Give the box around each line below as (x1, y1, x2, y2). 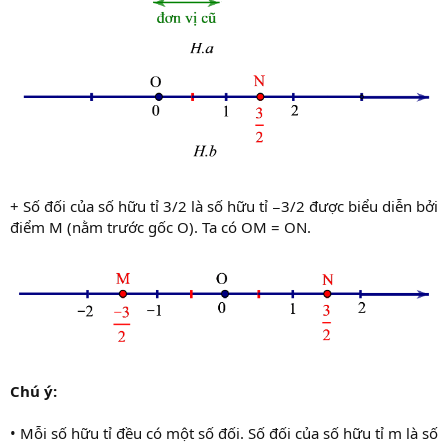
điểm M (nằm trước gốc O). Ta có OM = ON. (10, 217, 311, 238)
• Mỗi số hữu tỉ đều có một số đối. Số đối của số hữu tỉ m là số (10, 423, 438, 443)
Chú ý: (10, 381, 57, 401)
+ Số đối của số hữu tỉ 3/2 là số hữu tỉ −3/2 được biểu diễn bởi (10, 196, 438, 217)
